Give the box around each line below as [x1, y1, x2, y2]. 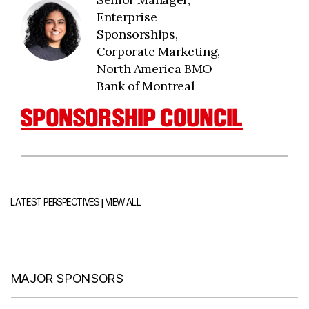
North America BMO [97, 61, 212, 77]
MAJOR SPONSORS [11, 271, 124, 286]
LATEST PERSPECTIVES [10, 197, 99, 208]
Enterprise [97, 9, 157, 25]
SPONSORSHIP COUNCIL [21, 104, 243, 131]
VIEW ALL [105, 197, 141, 208]
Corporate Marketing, [97, 43, 220, 59]
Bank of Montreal [97, 78, 195, 94]
